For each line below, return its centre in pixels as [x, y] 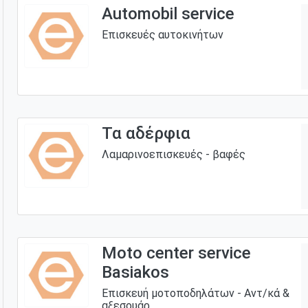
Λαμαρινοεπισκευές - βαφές [173, 154]
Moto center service [176, 253]
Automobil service [168, 13]
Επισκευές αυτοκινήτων [162, 34]
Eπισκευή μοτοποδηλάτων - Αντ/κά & [195, 293]
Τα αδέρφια [146, 133]
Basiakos [135, 272]
